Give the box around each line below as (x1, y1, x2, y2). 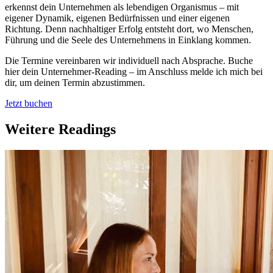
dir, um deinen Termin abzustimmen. (5, 77, 145, 88)
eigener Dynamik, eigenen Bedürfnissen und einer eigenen (5, 13, 230, 24)
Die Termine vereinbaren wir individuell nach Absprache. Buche (5, 55, 253, 66)
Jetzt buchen (5, 98, 52, 109)
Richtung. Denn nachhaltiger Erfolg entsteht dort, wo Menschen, (5, 24, 253, 35)
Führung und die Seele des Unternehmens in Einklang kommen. (5, 35, 251, 46)
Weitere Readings (5, 121, 116, 138)
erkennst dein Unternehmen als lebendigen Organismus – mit (5, 2, 239, 13)
